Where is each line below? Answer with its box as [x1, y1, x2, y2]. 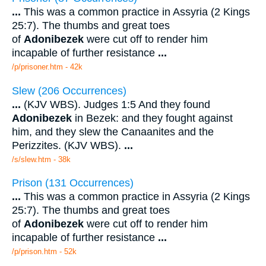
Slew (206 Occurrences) [12, 84, 126, 97]
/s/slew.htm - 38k [12, 154, 71, 164]
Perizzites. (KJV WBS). [12, 139, 124, 151]
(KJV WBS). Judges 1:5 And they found [21, 98, 210, 110]
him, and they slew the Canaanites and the [12, 125, 214, 138]
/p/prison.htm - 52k [12, 247, 77, 256]
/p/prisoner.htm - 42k [12, 62, 83, 72]
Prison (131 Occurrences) [12, 177, 134, 189]
